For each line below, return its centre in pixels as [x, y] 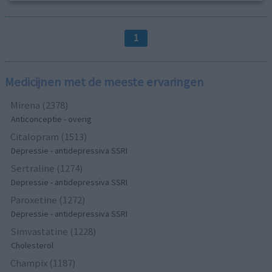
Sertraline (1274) [47, 168]
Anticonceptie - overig [52, 119]
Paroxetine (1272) [48, 200]
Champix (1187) [43, 263]
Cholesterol [32, 246]
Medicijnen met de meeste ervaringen [105, 82]
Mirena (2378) [40, 105]
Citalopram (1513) [49, 137]
